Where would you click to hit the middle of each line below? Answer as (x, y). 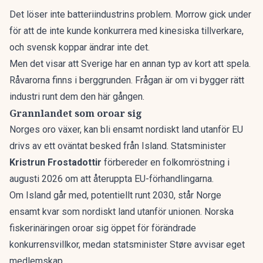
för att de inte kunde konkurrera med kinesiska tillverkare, (127, 31)
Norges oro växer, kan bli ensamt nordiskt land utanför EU (126, 129)
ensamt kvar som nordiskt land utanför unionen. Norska (122, 212)
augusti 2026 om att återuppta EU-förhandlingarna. (112, 179)
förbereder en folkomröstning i (167, 162)
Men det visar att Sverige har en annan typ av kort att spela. (130, 64)
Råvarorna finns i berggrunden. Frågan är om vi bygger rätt (127, 80)
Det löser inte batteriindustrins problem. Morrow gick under (130, 14)
